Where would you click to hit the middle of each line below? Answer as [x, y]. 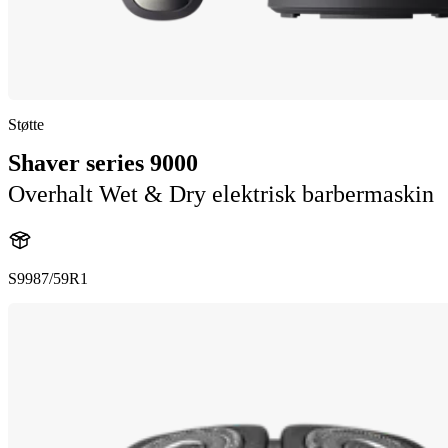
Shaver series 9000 [103, 163]
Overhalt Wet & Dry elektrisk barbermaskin [221, 194]
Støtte [26, 124]
